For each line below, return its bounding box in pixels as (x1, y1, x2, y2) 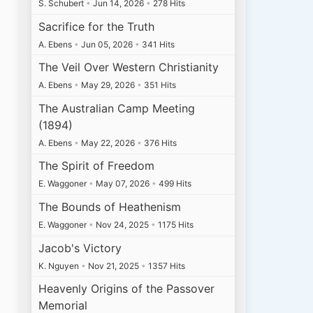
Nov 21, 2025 (86, 260, 142, 271)
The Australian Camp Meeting (38, 101, 196, 115)
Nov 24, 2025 (94, 219, 152, 230)
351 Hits (142, 80, 177, 91)
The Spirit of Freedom (38, 159, 155, 173)
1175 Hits (156, 219, 194, 230)
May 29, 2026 (79, 80, 138, 91)
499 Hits (156, 178, 192, 189)
